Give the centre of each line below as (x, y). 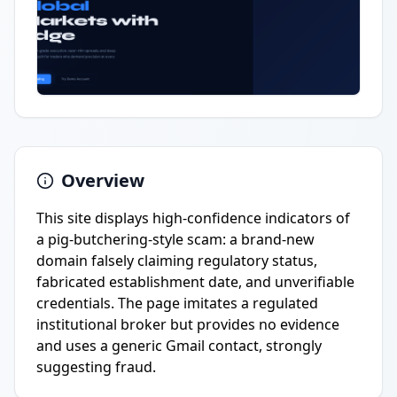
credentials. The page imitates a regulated (177, 303)
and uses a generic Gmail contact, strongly (179, 346)
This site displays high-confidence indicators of (193, 218)
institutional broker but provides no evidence (188, 324)
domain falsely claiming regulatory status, (177, 261)
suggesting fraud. (96, 367)
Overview (103, 180)
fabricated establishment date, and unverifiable (195, 282)
